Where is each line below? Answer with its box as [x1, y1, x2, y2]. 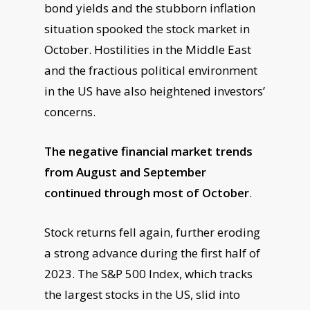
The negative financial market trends [44, 143, 253, 159]
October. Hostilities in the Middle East [44, 42, 252, 57]
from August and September [44, 164, 207, 180]
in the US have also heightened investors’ [44, 83, 266, 99]
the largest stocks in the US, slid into [44, 286, 241, 302]
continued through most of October [44, 185, 250, 201]
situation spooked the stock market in [44, 21, 250, 37]
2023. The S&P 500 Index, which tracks [44, 266, 253, 282]
